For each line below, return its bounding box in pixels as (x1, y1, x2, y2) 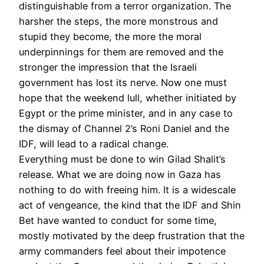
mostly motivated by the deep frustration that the (19, 229, 245, 242)
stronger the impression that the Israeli (19, 61, 197, 73)
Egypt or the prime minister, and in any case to (19, 107, 233, 119)
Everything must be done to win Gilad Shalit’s (19, 153, 226, 165)
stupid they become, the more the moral (19, 30, 202, 42)
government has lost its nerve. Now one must (19, 76, 227, 88)
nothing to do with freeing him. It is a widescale (19, 183, 236, 196)
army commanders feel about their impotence (19, 245, 226, 257)
